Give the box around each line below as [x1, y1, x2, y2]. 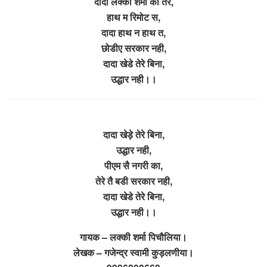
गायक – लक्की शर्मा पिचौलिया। [80, 229, 187, 244]
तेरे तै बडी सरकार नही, [95, 173, 172, 188]
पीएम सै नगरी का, [104, 158, 163, 172]
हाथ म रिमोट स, [107, 10, 160, 24]
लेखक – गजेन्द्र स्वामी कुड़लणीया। [73, 245, 194, 259]
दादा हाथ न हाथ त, [101, 25, 166, 39]
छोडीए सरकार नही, [101, 41, 166, 55]
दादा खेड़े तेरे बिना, [103, 127, 164, 141]
